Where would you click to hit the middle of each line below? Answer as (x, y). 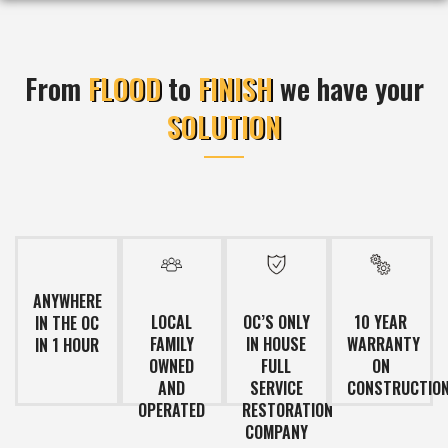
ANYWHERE (67, 301)
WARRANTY (383, 343)
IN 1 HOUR (67, 345)
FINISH (235, 89)
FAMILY (171, 343)
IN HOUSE (276, 343)
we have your (348, 89)
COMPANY (276, 431)
